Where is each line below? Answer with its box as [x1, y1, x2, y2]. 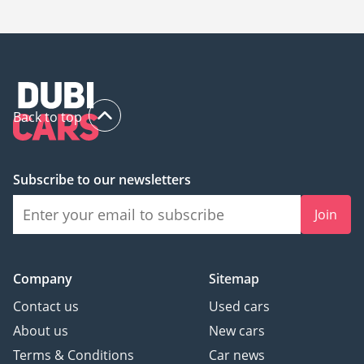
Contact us [13, 297, 79, 316]
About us [13, 322, 68, 340]
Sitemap [209, 270, 259, 288]
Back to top [13, 108, 82, 127]
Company [13, 270, 72, 288]
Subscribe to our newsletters [13, 171, 191, 189]
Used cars [209, 297, 270, 316]
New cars [209, 322, 265, 340]
